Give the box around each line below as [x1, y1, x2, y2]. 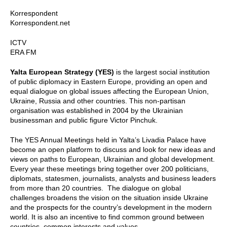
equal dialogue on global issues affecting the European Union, [10, 87, 209, 95]
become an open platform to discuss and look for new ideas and [10, 145, 215, 154]
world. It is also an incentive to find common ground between [10, 212, 204, 221]
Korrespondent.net [10, 18, 70, 27]
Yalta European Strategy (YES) [10, 67, 114, 76]
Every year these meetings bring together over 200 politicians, [10, 164, 209, 173]
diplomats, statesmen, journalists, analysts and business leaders [10, 174, 216, 182]
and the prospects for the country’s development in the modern [10, 203, 212, 211]
